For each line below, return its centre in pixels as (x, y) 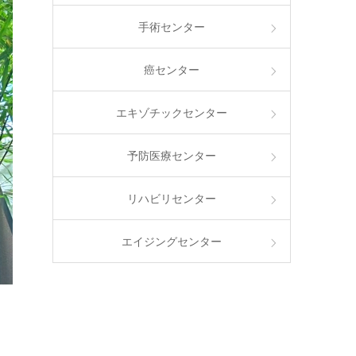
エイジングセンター (172, 242)
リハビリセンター (172, 199)
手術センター (172, 27)
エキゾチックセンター (172, 113)
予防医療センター (172, 156)
